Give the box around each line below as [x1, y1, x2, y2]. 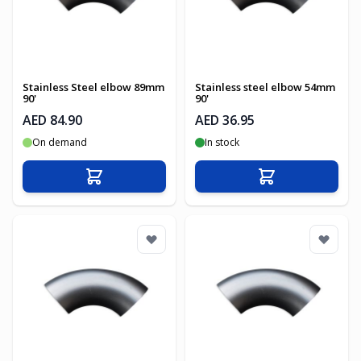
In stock [205, 135, 239, 149]
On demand [32, 135, 87, 149]
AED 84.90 [23, 111, 82, 129]
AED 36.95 [195, 111, 255, 129]
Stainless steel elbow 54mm [195, 80, 335, 94]
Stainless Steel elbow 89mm [23, 80, 164, 94]
